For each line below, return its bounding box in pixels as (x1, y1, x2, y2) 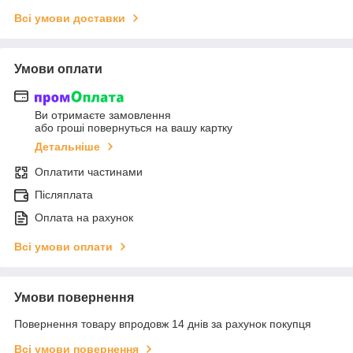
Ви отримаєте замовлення (35, 108, 171, 121)
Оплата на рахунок (35, 210, 133, 224)
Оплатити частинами (35, 165, 143, 178)
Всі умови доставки (14, 12, 125, 25)
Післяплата (35, 188, 93, 201)
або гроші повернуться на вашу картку (35, 121, 232, 134)
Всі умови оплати (14, 240, 113, 253)
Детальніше (35, 139, 100, 153)
